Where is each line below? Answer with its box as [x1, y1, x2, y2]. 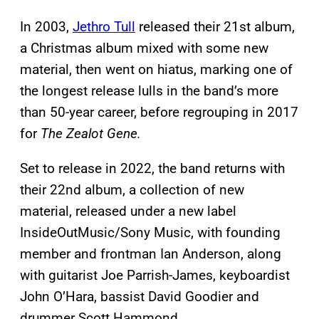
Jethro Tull [73, 18, 135, 35]
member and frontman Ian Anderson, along [20, 245, 281, 262]
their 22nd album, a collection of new [20, 181, 244, 198]
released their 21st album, [135, 18, 295, 35]
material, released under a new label [20, 202, 236, 219]
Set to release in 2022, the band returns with [20, 159, 285, 177]
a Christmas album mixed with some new [20, 39, 268, 56]
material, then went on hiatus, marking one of [20, 61, 293, 78]
